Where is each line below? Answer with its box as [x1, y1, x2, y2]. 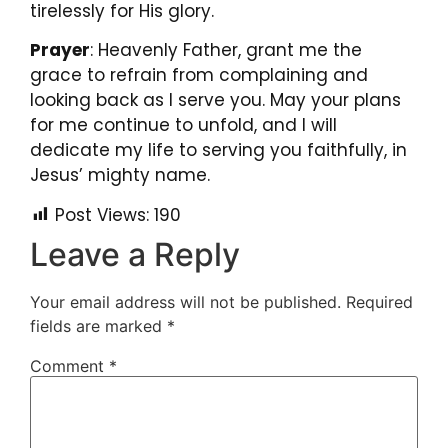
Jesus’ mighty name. [30, 163, 210, 188]
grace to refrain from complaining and [30, 63, 368, 88]
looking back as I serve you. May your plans [30, 88, 401, 113]
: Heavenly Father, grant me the [90, 38, 362, 63]
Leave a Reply [30, 234, 240, 274]
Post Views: [55, 202, 149, 227]
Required [346, 291, 413, 312]
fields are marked [30, 315, 167, 336]
